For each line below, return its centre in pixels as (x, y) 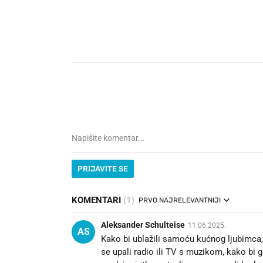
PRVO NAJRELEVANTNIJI (180, 200)
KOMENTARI (97, 200)
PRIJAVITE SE (103, 169)
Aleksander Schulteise (143, 225)
